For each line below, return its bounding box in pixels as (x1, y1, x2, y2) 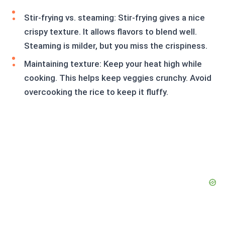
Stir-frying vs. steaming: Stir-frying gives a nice (24, 13, 205, 23)
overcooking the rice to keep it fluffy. (24, 87, 168, 97)
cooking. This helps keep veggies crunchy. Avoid (24, 73, 211, 83)
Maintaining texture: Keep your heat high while (24, 59, 202, 69)
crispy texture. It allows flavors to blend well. (24, 27, 197, 37)
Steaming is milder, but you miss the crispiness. (24, 41, 207, 51)
